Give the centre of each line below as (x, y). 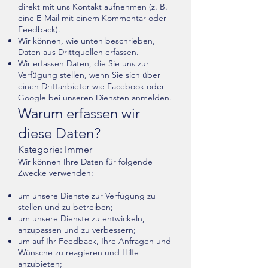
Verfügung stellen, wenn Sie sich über (89, 75)
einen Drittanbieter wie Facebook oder (91, 86)
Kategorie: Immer (55, 149)
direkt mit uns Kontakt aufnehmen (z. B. (93, 7)
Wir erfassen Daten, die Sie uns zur (83, 63)
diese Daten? (59, 133)
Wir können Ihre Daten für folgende (85, 162)
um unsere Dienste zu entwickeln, (81, 218)
